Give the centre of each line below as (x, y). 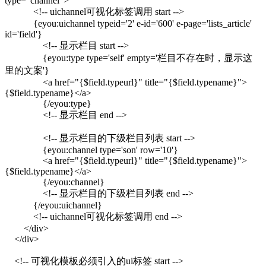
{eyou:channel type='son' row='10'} (91, 150)
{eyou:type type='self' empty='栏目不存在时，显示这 (129, 58)
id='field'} (23, 34)
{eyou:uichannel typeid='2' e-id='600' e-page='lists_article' (128, 24)
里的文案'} (27, 71)
